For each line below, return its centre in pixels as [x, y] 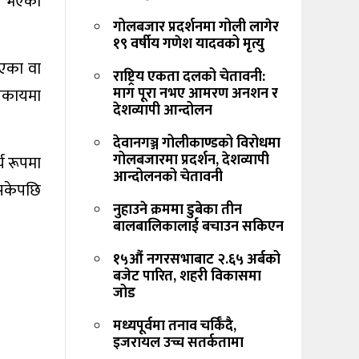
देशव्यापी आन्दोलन [163, 111]
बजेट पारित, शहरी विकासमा [187, 277]
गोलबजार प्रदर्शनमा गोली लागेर [196, 28]
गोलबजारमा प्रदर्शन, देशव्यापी [191, 161]
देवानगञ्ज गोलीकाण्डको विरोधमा [197, 144]
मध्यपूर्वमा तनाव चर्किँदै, [175, 327]
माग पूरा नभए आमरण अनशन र [196, 94]
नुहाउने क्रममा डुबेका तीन [177, 210]
